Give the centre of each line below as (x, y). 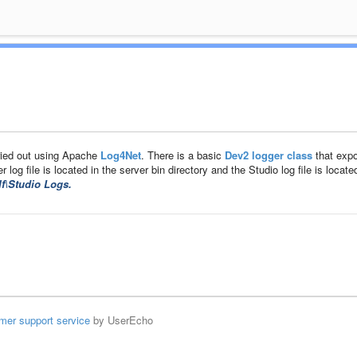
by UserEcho (121, 320)
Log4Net (120, 155)
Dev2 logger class (268, 155)
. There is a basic (182, 155)
